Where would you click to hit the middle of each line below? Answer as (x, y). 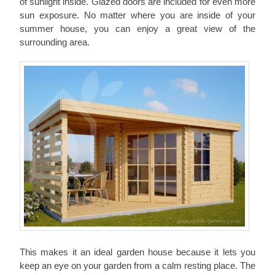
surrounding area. (55, 42)
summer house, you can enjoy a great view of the (137, 28)
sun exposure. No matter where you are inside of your (137, 15)
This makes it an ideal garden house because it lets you (137, 252)
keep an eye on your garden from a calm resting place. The (137, 266)
